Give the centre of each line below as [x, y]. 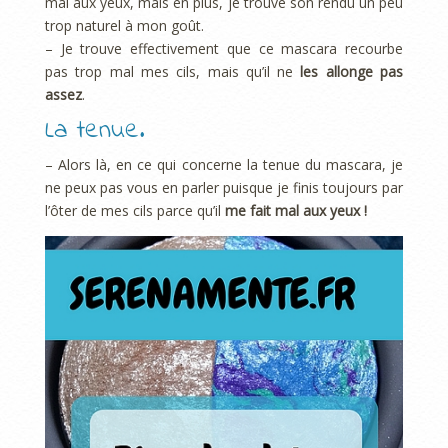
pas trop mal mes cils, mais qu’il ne [173, 71]
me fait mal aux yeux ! [296, 211]
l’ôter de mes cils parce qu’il [135, 211]
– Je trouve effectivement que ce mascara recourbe [224, 48]
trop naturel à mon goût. [124, 25]
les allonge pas [352, 71]
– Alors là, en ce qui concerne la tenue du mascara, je [224, 165]
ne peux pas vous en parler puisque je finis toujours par [224, 188]
